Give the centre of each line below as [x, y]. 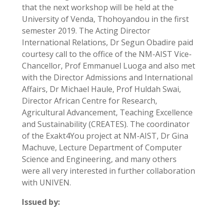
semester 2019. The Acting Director [86, 31]
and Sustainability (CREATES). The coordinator [106, 124]
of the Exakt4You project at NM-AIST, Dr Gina [105, 136]
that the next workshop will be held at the [98, 8]
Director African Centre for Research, [89, 101]
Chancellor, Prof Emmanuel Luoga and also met [108, 66]
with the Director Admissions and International [107, 78]
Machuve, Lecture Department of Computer [102, 148]
